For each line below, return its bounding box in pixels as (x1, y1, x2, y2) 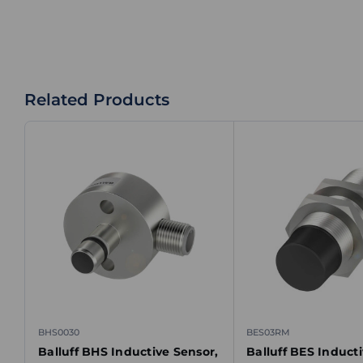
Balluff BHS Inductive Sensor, (38, 344, 219, 359)
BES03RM (246, 327, 290, 338)
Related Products (24, 90, 169, 109)
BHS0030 (38, 327, 79, 338)
